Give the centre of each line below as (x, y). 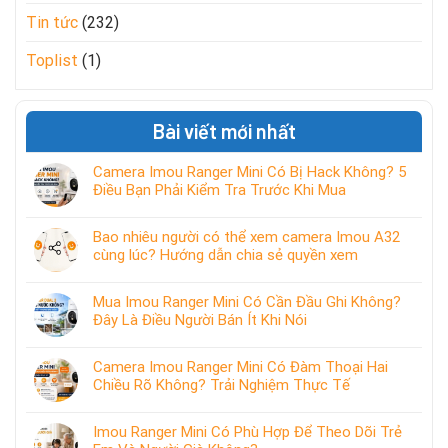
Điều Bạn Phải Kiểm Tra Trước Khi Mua (219, 190)
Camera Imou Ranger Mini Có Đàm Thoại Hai (240, 367)
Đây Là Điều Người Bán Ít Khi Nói (200, 320)
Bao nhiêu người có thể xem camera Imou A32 (246, 237)
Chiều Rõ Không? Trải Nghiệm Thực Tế (221, 385)
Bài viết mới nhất (224, 131)
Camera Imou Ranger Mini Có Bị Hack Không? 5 (249, 172)
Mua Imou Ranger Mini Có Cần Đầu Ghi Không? (247, 302)
